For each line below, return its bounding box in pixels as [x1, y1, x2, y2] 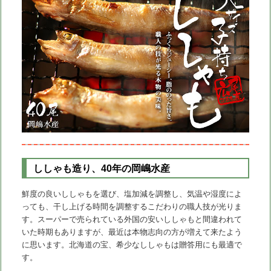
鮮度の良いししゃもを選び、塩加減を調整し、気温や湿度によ [21, 189, 242, 199]
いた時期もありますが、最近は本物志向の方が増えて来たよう [21, 227, 242, 237]
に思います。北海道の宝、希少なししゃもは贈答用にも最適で [21, 240, 242, 250]
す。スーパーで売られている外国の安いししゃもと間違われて [21, 215, 242, 224]
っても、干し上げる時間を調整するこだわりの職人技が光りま [21, 202, 242, 212]
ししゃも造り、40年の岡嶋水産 [33, 163, 170, 174]
